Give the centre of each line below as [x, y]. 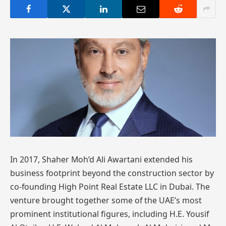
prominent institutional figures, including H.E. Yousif [109, 214]
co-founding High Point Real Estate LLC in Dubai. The [110, 187]
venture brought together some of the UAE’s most [106, 201]
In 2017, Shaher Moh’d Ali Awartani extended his [101, 160]
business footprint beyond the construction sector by [112, 173]
